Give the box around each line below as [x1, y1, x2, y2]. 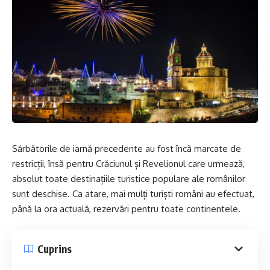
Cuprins [37, 242, 72, 256]
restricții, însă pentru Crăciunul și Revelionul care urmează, [12, 157, 245, 169]
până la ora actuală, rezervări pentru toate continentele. [12, 202, 240, 215]
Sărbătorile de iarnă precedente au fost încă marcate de [12, 142, 241, 154]
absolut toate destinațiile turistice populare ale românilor [12, 172, 245, 184]
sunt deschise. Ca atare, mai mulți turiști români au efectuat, [12, 187, 254, 199]
